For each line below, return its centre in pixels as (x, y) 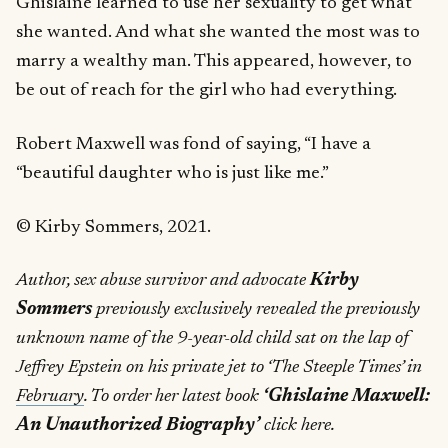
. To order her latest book (173, 397)
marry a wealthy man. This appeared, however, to (214, 61)
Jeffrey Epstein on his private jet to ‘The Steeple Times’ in (219, 368)
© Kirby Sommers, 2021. (113, 227)
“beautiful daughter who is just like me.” (172, 173)
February (50, 397)
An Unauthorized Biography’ (138, 426)
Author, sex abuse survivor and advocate (163, 281)
